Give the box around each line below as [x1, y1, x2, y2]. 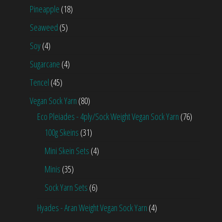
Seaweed [30, 21, 58, 34]
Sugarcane [30, 58, 60, 70]
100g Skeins [45, 126, 79, 139]
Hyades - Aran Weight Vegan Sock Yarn [37, 202, 147, 214]
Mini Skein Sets [45, 145, 89, 157]
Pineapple [30, 3, 59, 15]
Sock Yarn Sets [45, 181, 88, 194]
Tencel [30, 76, 49, 89]
